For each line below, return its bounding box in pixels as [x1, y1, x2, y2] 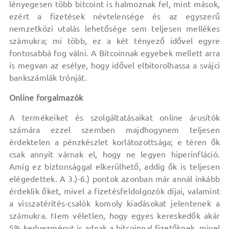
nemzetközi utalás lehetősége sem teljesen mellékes [9, 24, 220, 33]
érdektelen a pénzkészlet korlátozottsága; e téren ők [9, 138, 220, 147]
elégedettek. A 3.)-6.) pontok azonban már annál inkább [9, 174, 220, 184]
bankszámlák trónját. [9, 73, 87, 82]
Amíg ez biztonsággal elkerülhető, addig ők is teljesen [9, 162, 220, 171]
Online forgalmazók [9, 93, 83, 102]
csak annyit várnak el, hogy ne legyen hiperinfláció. [9, 150, 220, 159]
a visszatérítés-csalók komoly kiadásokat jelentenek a [9, 199, 220, 208]
